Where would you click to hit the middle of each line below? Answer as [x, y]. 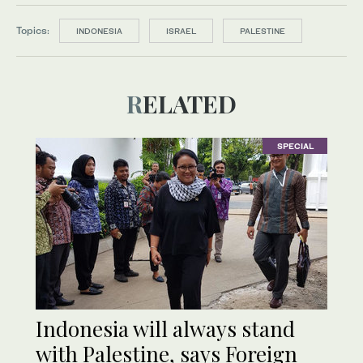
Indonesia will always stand [165, 328]
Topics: [33, 30]
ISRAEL [181, 30]
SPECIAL [295, 146]
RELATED [190, 103]
